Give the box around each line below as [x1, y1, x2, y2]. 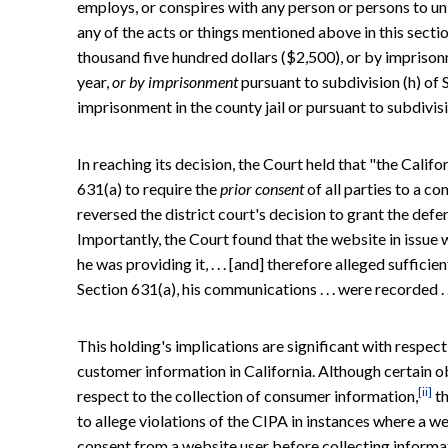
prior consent [220, 178, 307, 198]
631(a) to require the [77, 178, 220, 198]
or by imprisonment [112, 71, 241, 91]
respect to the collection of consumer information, [77, 385, 418, 405]
